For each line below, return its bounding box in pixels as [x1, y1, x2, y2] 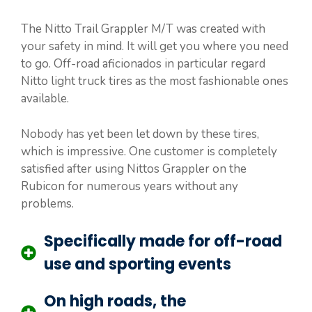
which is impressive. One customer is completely [21, 143, 277, 159]
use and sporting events [44, 253, 231, 276]
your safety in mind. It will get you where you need [21, 38, 288, 55]
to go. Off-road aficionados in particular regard [21, 56, 265, 72]
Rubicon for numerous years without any [21, 178, 238, 194]
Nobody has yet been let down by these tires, [21, 125, 259, 142]
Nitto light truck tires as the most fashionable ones [21, 73, 288, 90]
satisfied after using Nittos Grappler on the [21, 160, 247, 177]
